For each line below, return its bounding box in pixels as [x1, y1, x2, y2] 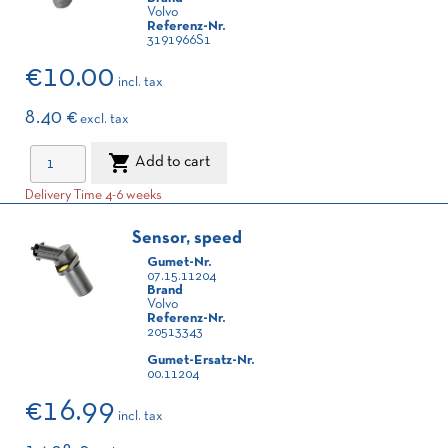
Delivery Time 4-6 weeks [25, 189, 162, 202]
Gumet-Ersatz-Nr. [147, 354, 254, 367]
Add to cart [135, 155, 210, 170]
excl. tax [80, 113, 129, 126]
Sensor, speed [132, 230, 242, 247]
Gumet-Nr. [147, 256, 211, 269]
